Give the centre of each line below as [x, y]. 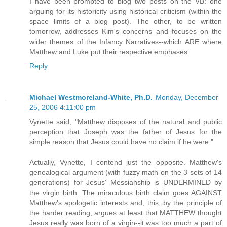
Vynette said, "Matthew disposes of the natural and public [126, 121]
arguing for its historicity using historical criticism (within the [126, 11]
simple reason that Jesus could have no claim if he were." [121, 142]
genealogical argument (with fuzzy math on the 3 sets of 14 [126, 172]
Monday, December [187, 97]
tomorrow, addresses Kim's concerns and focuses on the [126, 31]
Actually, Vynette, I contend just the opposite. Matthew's [126, 162]
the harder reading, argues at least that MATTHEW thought [126, 213]
